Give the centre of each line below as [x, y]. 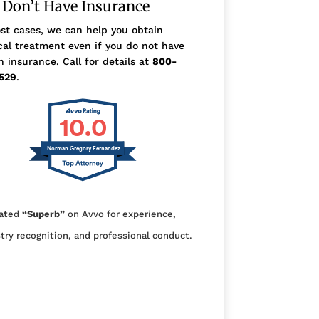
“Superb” [43, 214]
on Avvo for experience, [120, 214]
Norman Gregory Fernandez [84, 149]
